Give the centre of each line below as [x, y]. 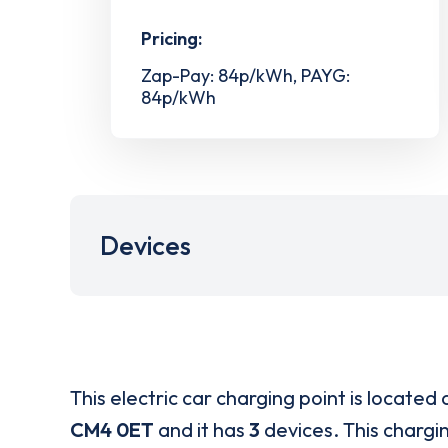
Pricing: [171, 39]
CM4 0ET [112, 429]
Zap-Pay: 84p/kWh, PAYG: [245, 76]
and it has [201, 429]
